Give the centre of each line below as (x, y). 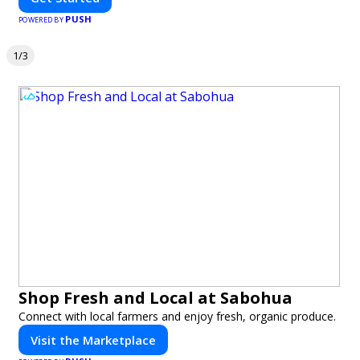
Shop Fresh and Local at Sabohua (155, 298)
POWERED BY (42, 20)
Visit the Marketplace (93, 340)
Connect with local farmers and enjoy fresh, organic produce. (177, 316)
